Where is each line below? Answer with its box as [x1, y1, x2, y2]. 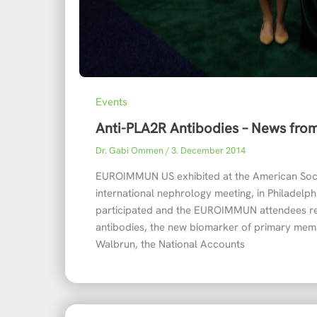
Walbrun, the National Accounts [95, 237, 245, 252]
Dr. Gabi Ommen [95, 144, 166, 156]
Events [95, 94, 127, 109]
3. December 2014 [171, 144, 246, 156]
